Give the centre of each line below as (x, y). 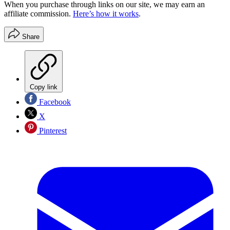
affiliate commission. (39, 13)
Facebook (54, 102)
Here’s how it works (106, 13)
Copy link (44, 87)
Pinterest (52, 130)
